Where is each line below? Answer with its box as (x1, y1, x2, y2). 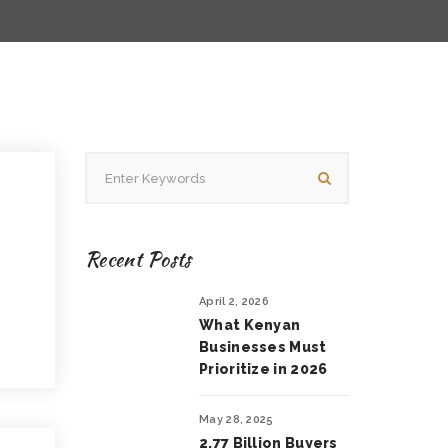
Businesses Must (199, 339, 327, 355)
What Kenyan (199, 317, 301, 333)
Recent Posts (85, 244, 192, 274)
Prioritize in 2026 (199, 361, 328, 377)
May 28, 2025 (199, 413, 274, 426)
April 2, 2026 (199, 295, 269, 308)
